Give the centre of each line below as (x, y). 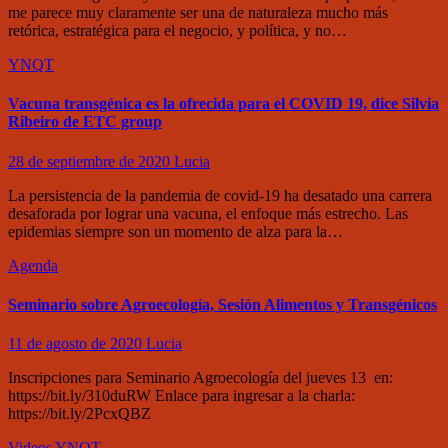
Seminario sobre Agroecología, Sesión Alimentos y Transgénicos (222, 304)
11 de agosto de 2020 (77, 344)
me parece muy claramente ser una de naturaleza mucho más (198, 12)
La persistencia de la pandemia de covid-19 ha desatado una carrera (220, 195)
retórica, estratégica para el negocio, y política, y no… (177, 30)
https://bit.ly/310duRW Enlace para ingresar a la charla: (181, 396)
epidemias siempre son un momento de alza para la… (175, 231)
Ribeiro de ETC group (85, 122)
